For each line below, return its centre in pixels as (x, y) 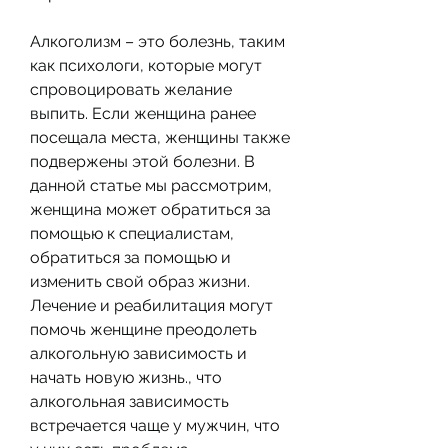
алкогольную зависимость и (138, 353)
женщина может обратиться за (150, 209)
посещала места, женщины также (160, 137)
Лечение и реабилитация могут (151, 305)
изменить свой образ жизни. (140, 281)
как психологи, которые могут (146, 65)
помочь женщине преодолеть (143, 329)
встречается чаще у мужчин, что (155, 425)
